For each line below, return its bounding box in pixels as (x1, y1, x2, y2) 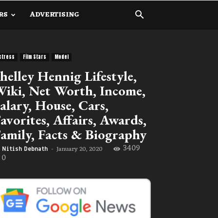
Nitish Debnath (2, 145, 48, 153)
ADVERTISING (30, 9, 80, 21)
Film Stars (23, 53, 46, 60)
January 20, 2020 (56, 144, 103, 155)
